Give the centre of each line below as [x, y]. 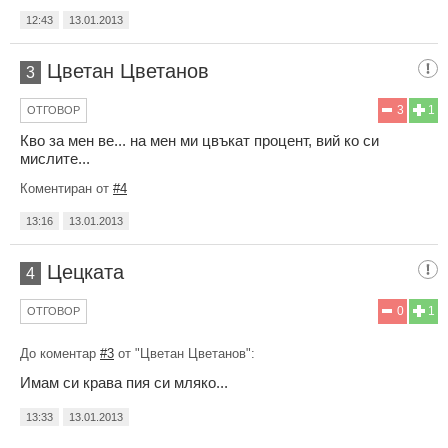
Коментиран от [66, 188]
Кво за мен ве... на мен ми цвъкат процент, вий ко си [199, 140]
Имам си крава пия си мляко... [124, 382]
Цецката [85, 271]
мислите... [55, 158]
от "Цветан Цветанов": [184, 353]
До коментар [60, 353]
